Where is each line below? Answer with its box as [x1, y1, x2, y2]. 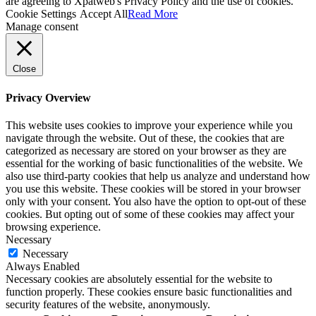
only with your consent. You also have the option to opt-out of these [6, 195, 306, 207]
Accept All [80, 8, 128, 20]
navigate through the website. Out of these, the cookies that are [6, 131, 284, 144]
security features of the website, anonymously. [6, 298, 210, 310]
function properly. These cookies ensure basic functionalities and [6, 285, 292, 298]
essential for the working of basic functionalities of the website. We [6, 157, 303, 169]
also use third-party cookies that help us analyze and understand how [6, 169, 310, 182]
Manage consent [6, 20, 78, 33]
